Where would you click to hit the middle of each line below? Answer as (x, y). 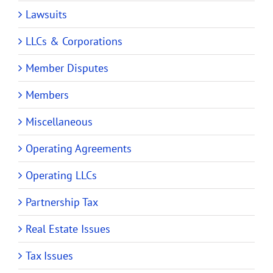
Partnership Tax (62, 202)
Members (47, 94)
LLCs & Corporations (74, 41)
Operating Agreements (79, 148)
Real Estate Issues (68, 229)
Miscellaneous (59, 121)
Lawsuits (46, 14)
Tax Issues (49, 255)
